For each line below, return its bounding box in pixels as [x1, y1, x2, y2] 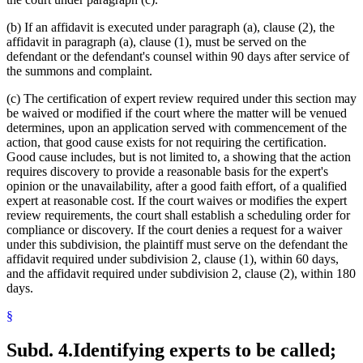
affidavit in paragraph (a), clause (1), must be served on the [6, 35, 306, 49]
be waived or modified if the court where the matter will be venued [6, 106, 347, 121]
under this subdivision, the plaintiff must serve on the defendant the [6, 237, 348, 252]
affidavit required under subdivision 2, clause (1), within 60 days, [6, 252, 339, 267]
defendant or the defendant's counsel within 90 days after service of [6, 49, 349, 64]
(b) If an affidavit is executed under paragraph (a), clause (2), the [6, 20, 335, 35]
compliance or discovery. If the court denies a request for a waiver [6, 223, 342, 237]
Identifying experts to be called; [73, 339, 336, 361]
